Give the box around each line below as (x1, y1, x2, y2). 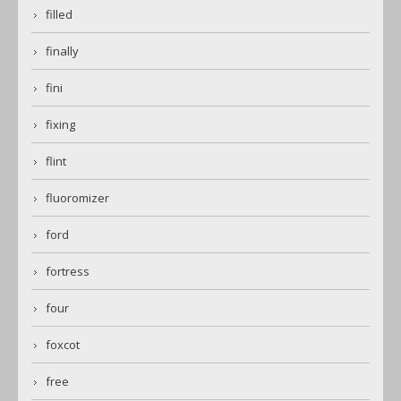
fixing (46, 116, 75, 133)
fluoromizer (46, 190, 109, 207)
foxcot (46, 337, 80, 354)
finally (46, 43, 79, 60)
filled (46, 6, 73, 23)
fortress (46, 263, 90, 280)
